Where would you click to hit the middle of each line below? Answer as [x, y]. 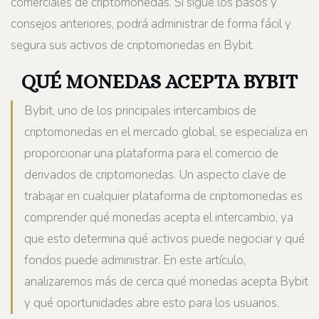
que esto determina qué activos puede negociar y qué [164, 239]
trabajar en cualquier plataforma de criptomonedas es [163, 196]
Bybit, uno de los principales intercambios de [140, 110]
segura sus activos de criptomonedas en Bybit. [132, 45]
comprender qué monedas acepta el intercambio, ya [159, 217]
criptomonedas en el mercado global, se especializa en [166, 132]
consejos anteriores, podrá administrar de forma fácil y [151, 23]
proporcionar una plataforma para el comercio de [151, 153]
